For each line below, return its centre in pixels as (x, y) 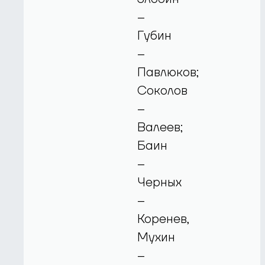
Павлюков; (168, 72)
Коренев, (164, 219)
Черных (160, 182)
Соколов (163, 91)
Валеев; (160, 127)
